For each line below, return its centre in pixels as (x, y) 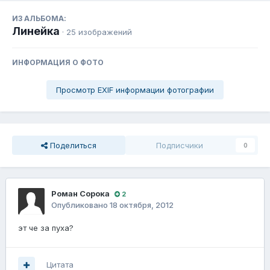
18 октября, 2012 (142, 205)
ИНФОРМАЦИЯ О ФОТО (58, 63)
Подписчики (180, 146)
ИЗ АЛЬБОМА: (39, 19)
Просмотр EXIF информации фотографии (135, 90)
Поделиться (72, 146)
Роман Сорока (80, 194)
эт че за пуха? (46, 228)
